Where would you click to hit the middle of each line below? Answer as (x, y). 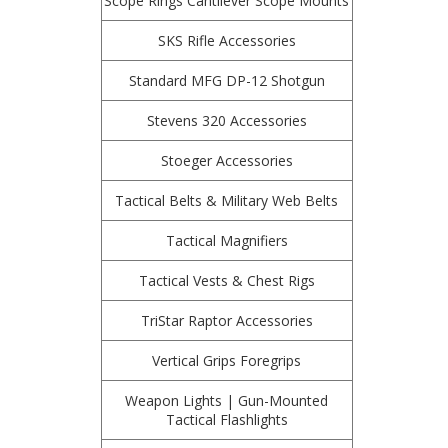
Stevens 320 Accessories (226, 120)
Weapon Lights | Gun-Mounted (227, 400)
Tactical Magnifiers (226, 240)
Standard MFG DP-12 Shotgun (226, 80)
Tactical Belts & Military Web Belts (227, 200)
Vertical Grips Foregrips (227, 360)
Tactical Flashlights (226, 419)
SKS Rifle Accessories (226, 40)
